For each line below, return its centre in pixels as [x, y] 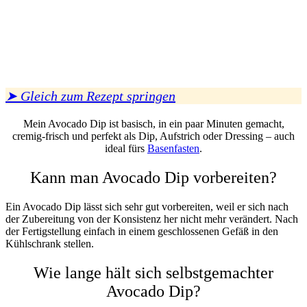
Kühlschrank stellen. [50, 243]
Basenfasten [173, 148]
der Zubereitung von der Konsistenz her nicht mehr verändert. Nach [152, 219]
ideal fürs [126, 148]
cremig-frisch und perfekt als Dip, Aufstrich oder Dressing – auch [153, 136]
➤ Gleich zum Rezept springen [90, 96]
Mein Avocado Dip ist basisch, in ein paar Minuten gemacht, [153, 123]
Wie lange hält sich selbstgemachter [153, 272]
